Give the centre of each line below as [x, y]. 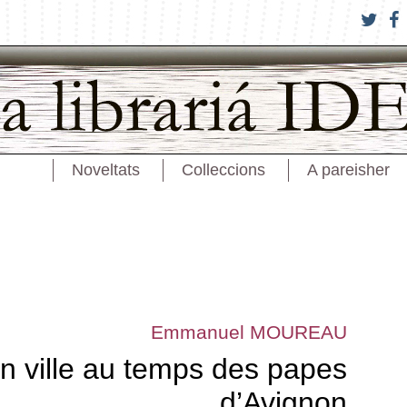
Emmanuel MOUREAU [249, 332]
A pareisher [348, 170]
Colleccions [223, 170]
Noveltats [105, 170]
